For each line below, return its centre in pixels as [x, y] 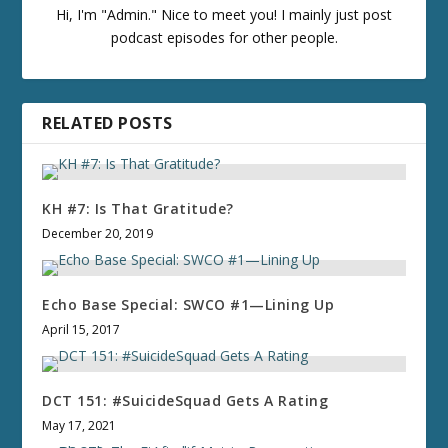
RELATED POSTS [107, 123]
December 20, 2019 [98, 234]
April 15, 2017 [81, 330]
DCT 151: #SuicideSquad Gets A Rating [185, 401]
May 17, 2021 [79, 426]
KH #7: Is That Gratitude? [138, 209]
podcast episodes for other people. [224, 38]
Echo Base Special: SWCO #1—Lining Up [188, 305]
